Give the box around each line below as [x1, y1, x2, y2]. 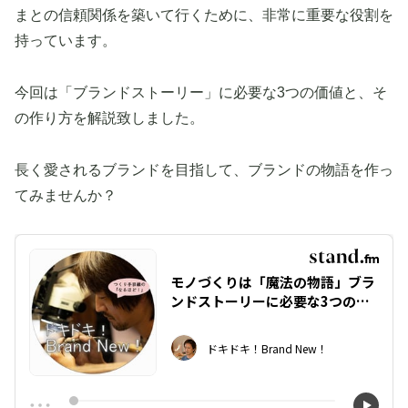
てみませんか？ [15, 187, 117, 203]
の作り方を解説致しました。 [15, 109, 204, 126]
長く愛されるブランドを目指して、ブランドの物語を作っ [15, 161, 393, 178]
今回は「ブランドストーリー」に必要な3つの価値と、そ [15, 84, 387, 100]
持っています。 [15, 33, 117, 49]
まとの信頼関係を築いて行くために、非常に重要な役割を [15, 7, 393, 24]
